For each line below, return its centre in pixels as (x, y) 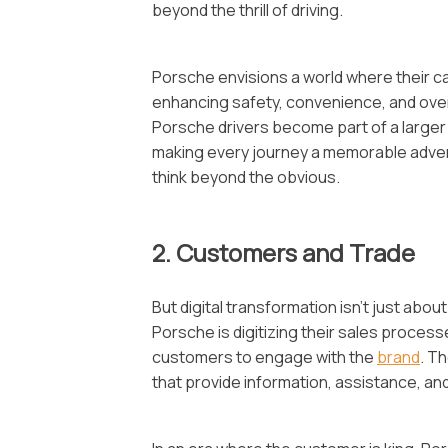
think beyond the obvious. (246, 177)
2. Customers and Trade (283, 253)
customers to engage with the (264, 357)
